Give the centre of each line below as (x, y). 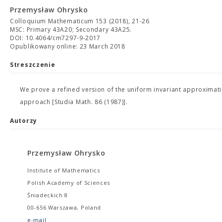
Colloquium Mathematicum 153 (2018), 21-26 (80, 21)
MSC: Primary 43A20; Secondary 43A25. (71, 29)
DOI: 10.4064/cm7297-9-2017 (55, 38)
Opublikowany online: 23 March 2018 (68, 46)
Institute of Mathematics (64, 170)
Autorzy (24, 121)
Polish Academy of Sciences (69, 183)
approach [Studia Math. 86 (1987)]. (74, 102)
